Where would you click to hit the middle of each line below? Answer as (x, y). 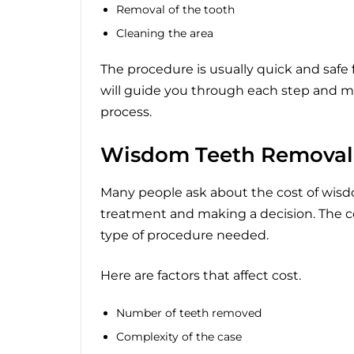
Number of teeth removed (189, 313)
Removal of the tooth (175, 9)
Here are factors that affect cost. (201, 276)
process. (126, 111)
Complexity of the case (179, 337)
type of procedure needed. (185, 235)
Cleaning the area (165, 33)
